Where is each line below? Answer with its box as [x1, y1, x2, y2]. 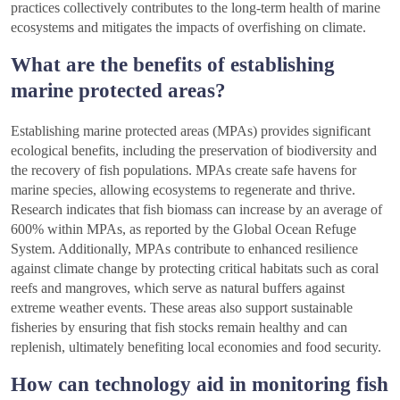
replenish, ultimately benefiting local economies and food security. [11, 339, 381, 355]
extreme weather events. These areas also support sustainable [11, 300, 353, 316]
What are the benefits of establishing [11, 53, 335, 77]
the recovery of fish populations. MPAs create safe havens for [11, 162, 356, 179]
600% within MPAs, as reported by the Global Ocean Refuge [11, 221, 356, 237]
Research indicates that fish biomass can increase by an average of [11, 202, 382, 218]
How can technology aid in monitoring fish [11, 372, 388, 396]
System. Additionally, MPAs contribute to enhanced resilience [11, 241, 358, 257]
